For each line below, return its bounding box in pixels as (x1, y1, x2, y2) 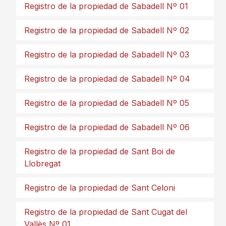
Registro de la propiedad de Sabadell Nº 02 (24, 25, 189, 35)
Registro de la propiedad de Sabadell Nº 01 (24, 1, 188, 11)
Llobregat (24, 158, 61, 168)
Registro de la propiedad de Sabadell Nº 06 (24, 122, 190, 132)
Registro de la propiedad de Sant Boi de (24, 146, 175, 156)
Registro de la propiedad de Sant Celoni (24, 183, 175, 193)
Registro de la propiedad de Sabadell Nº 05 (24, 98, 189, 108)
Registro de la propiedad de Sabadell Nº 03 (24, 49, 189, 60)
